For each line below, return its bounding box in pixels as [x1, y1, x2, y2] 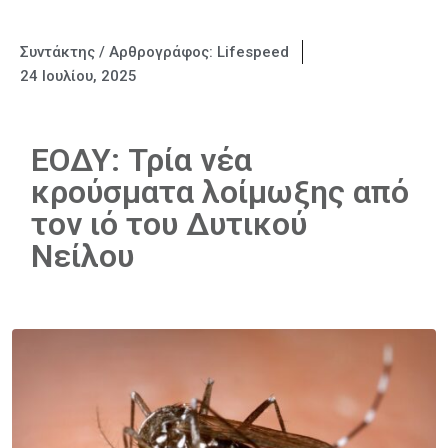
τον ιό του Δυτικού [31, 205, 307, 243]
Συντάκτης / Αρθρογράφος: [20, 43, 217, 61]
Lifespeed [217, 43, 289, 61]
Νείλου [31, 237, 134, 275]
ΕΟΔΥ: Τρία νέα [31, 141, 252, 179]
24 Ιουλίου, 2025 [20, 67, 137, 85]
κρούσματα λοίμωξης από [31, 173, 409, 211]
